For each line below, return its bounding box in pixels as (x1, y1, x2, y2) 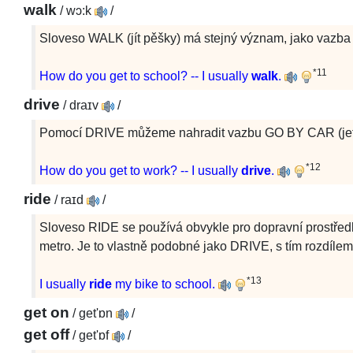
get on (24, 304, 69, 321)
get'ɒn (76, 307, 113, 320)
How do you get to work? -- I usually (39, 164, 241, 177)
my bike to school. (112, 277, 215, 291)
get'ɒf (76, 329, 109, 342)
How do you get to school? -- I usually (39, 69, 251, 83)
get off (24, 326, 69, 343)
